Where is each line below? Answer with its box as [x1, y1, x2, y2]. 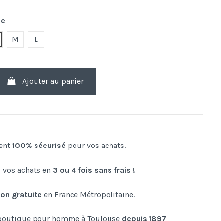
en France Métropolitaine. [42, 190, 135, 200]
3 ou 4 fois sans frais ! [53, 165, 136, 175]
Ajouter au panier [22, 76, 84, 86]
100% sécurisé [12, 141, 66, 150]
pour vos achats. [66, 141, 126, 150]
